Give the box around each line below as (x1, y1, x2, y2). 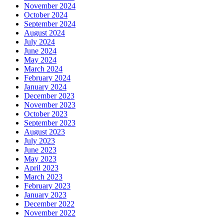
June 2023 (24, 145, 56, 154)
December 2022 (24, 199, 74, 208)
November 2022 (24, 208, 75, 217)
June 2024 (24, 46, 56, 55)
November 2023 (24, 100, 75, 109)
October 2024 (24, 10, 67, 19)
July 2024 (24, 37, 55, 46)
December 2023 (24, 91, 74, 100)
